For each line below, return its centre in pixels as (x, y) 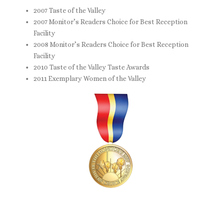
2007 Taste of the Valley (69, 10)
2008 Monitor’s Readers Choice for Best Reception (111, 44)
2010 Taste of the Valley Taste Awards (91, 67)
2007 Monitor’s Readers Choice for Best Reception (110, 22)
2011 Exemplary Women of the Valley (90, 78)
